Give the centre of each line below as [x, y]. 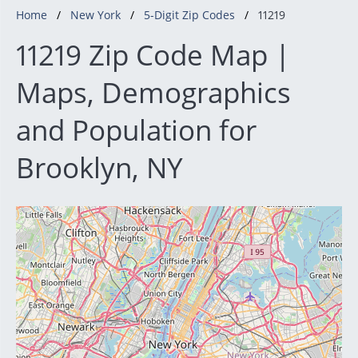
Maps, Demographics [153, 92]
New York [95, 15]
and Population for [136, 130]
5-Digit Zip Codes [189, 15]
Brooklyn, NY [99, 167]
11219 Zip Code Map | [153, 55]
